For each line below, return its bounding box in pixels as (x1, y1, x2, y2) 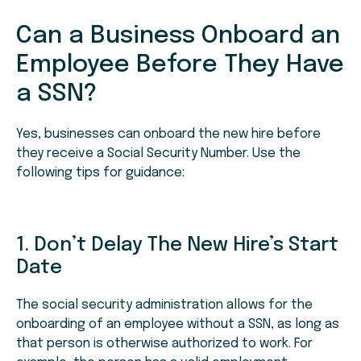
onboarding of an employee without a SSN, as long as (16, 317, 339, 332)
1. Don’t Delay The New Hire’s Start (16, 235, 338, 256)
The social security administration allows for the (16, 298, 313, 313)
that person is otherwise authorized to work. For (16, 337, 313, 351)
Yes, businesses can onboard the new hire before (16, 127, 321, 142)
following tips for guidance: (16, 166, 185, 180)
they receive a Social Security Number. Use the (16, 147, 301, 161)
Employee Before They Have (16, 52, 344, 78)
